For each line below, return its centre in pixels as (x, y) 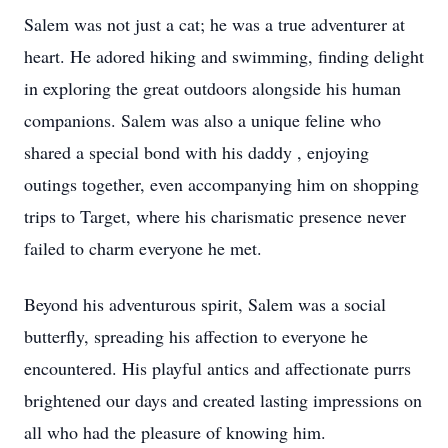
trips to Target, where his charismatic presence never (215, 216)
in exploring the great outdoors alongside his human (212, 88)
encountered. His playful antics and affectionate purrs (217, 368)
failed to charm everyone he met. (143, 248)
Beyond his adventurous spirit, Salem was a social (205, 304)
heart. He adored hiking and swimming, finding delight (224, 56)
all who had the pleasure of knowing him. (175, 432)
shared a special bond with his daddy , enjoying (196, 152)
